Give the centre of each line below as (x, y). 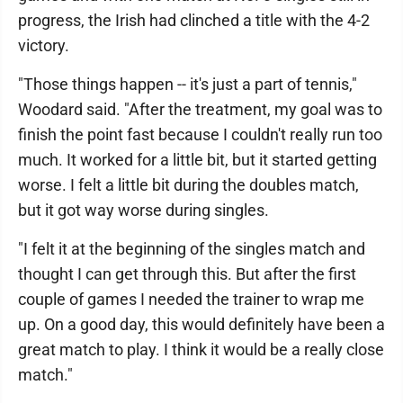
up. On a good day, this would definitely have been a (201, 324)
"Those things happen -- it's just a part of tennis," (188, 84)
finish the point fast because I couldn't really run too (200, 134)
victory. (44, 45)
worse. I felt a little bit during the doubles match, (188, 185)
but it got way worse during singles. (143, 210)
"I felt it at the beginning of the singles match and (192, 249)
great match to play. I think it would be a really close (201, 349)
